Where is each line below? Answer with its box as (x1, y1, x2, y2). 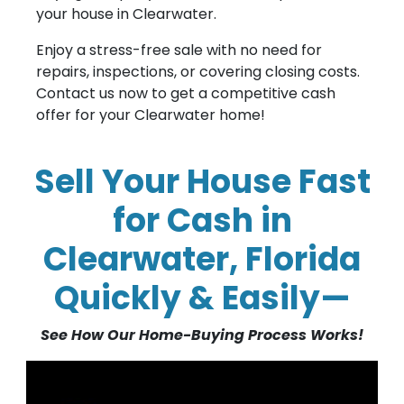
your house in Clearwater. (35, 3, 216, 24)
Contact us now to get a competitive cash (35, 82, 335, 104)
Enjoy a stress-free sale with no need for (35, 39, 322, 60)
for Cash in (112, 197, 292, 243)
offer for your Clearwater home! (35, 104, 265, 125)
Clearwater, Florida (43, 235, 361, 282)
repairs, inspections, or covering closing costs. (35, 60, 360, 82)
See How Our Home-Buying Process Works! (41, 324, 363, 345)
